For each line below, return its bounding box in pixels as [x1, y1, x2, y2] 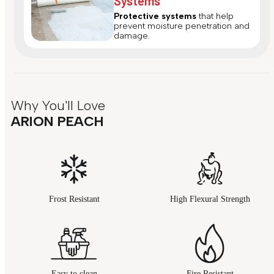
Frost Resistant [48, 194, 100, 204]
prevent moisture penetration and [114, 21, 250, 32]
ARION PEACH [11, 113, 104, 130]
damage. [114, 31, 150, 42]
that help [199, 11, 234, 22]
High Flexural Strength [169, 194, 250, 204]
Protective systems [114, 11, 199, 22]
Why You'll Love [11, 97, 105, 114]
